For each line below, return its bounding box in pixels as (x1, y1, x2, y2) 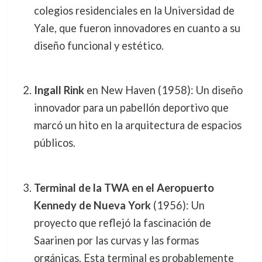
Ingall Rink (33, 84, 84, 97)
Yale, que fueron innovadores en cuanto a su (33, 21, 240, 35)
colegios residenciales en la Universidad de (33, 4, 235, 17)
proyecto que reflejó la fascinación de (33, 216, 211, 229)
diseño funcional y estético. (33, 39, 164, 52)
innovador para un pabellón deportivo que (33, 101, 229, 115)
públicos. (33, 136, 75, 150)
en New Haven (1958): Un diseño (84, 84, 243, 97)
